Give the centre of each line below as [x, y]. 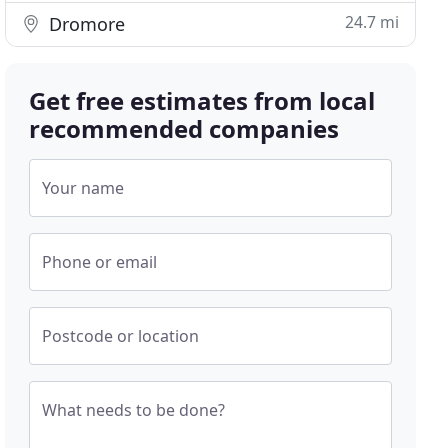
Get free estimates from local [202, 100]
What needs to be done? [134, 410]
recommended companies [184, 128]
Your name [83, 188]
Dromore [85, 24]
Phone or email [100, 262]
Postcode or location [121, 336]
